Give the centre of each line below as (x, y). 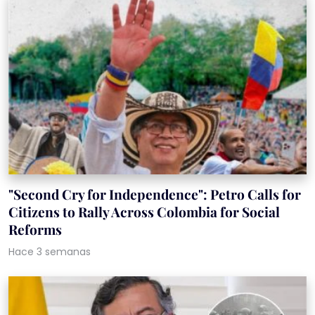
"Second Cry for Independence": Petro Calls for (155, 194)
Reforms (35, 229)
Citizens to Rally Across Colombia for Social (144, 211)
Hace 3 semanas (50, 251)
